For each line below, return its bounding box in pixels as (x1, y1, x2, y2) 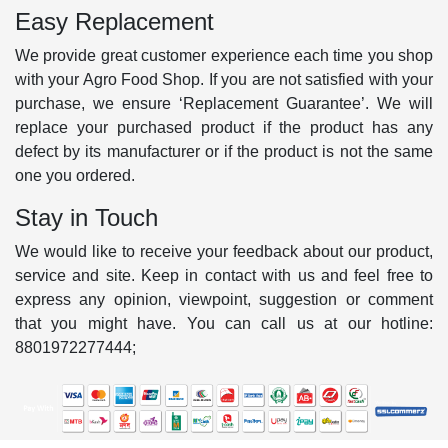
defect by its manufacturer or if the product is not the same (15, 142, 433, 160)
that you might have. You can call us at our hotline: (15, 314, 433, 332)
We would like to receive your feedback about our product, (15, 242, 433, 260)
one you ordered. (15, 166, 135, 184)
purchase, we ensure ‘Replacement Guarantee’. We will (15, 94, 433, 112)
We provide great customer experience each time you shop (15, 46, 433, 64)
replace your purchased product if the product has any (15, 118, 433, 136)
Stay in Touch (15, 203, 158, 231)
